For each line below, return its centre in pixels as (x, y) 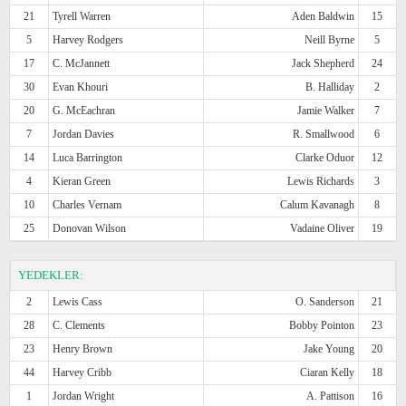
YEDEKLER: (51, 275)
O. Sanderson (324, 301)
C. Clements (79, 325)
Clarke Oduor (324, 157)
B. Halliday (329, 87)
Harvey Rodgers (88, 39)
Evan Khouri (81, 87)
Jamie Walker (325, 110)
